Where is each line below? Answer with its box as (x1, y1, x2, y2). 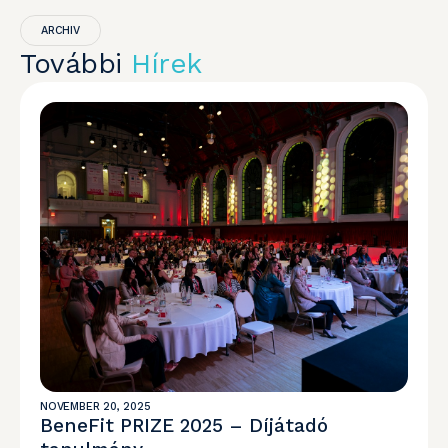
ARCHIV (41, 24, 80, 37)
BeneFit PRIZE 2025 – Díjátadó (40, 414, 328, 437)
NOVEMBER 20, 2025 (40, 400, 151, 413)
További (20, 47, 131, 80)
